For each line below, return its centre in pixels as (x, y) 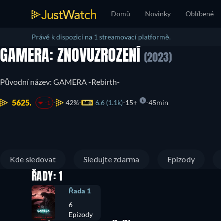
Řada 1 (80, 191)
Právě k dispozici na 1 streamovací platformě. (101, 37)
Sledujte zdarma (111, 159)
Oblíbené (200, 14)
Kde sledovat (33, 159)
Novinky (158, 14)
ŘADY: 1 (47, 177)
